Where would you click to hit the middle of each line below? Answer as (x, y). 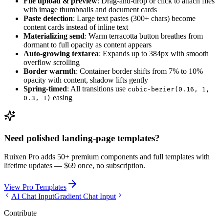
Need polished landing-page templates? (82, 138)
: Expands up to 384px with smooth (154, 54)
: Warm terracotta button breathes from (144, 36)
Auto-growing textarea (61, 54)
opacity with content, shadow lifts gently (86, 80)
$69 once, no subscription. (105, 166)
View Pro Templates (35, 187)
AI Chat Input (33, 197)
